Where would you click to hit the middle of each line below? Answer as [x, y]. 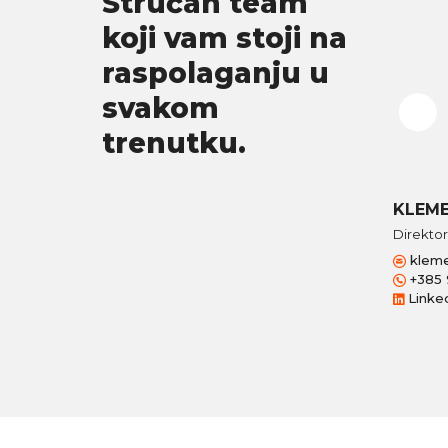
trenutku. [174, 143]
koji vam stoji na [224, 38]
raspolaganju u [215, 73]
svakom [160, 108]
